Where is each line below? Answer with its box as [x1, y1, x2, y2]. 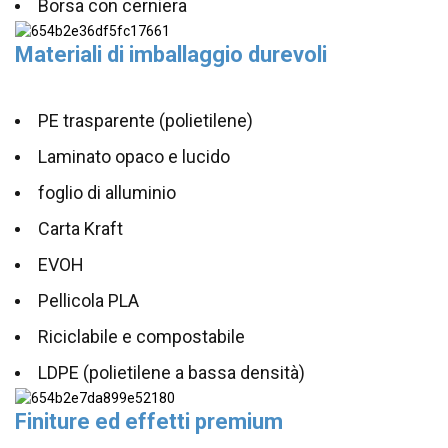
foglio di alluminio [38, 182, 177, 204]
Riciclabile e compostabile [38, 326, 246, 348]
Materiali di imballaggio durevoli [15, 42, 328, 68]
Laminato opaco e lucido [38, 146, 231, 168]
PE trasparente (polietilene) [38, 110, 254, 132]
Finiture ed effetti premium [15, 409, 284, 435]
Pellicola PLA [38, 290, 140, 312]
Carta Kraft [38, 218, 124, 240]
